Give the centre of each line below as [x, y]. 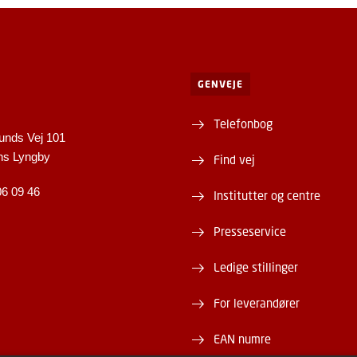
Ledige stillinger [255, 267]
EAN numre [242, 338]
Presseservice [249, 231]
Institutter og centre [267, 195]
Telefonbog [243, 123]
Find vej [234, 159]
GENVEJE [220, 84]
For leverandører [256, 302]
